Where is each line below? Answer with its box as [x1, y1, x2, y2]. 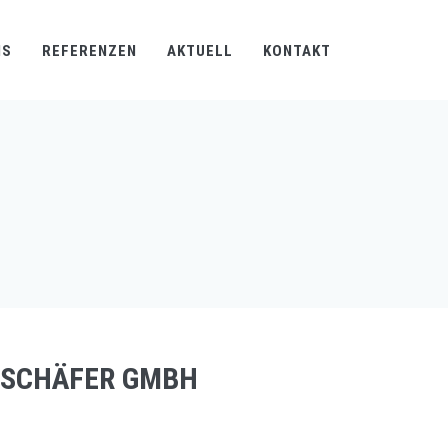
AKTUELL [167, 42, 233, 60]
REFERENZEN [42, 42, 137, 60]
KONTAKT [263, 42, 331, 60]
